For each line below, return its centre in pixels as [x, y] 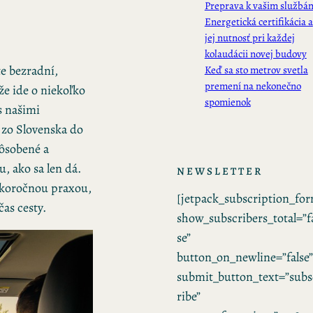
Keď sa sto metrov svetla [256, 70]
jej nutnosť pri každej [249, 37]
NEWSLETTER [219, 171]
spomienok [227, 102]
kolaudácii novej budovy [255, 53]
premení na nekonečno [253, 86]
